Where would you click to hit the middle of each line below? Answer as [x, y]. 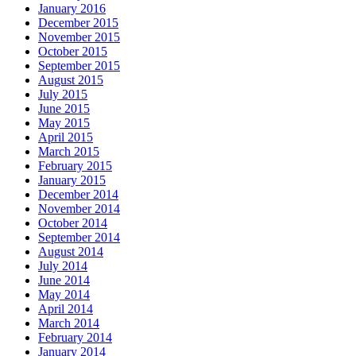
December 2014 [78, 195]
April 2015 [66, 137]
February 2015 [75, 166]
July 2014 [63, 266]
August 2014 [71, 252]
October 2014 [73, 223]
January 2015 [72, 180]
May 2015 [64, 123]
